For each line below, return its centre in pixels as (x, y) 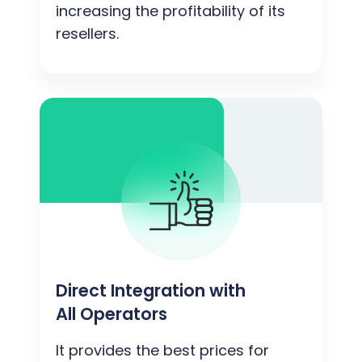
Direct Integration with (151, 290)
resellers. (87, 33)
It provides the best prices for (162, 350)
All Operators (112, 314)
